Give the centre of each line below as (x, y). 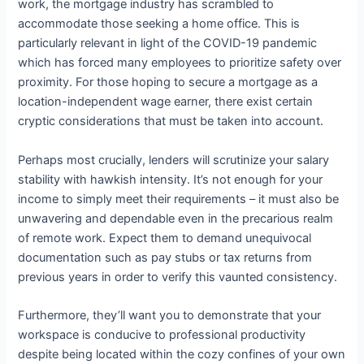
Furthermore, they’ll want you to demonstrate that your (170, 315)
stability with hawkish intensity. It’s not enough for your (171, 179)
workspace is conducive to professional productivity (162, 334)
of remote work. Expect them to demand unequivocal (165, 238)
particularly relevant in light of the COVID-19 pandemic (168, 43)
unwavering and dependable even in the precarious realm (176, 218)
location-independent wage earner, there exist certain (166, 102)
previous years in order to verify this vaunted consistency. (178, 277)
